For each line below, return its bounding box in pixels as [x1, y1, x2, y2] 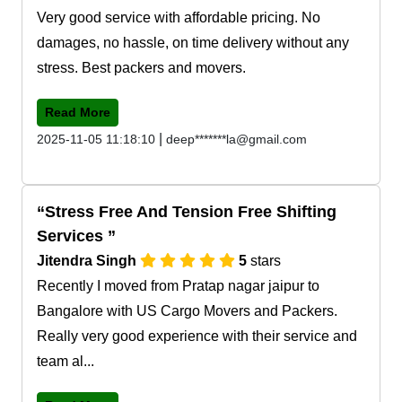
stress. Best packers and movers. [37, 59, 246, 75]
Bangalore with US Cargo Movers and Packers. [37, 302, 337, 319]
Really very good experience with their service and [37, 328, 357, 344]
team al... [37, 353, 94, 369]
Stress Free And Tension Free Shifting [45, 202, 336, 221]
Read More [45, 104, 110, 119]
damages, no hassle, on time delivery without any [37, 34, 349, 50]
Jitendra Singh [37, 252, 140, 268]
